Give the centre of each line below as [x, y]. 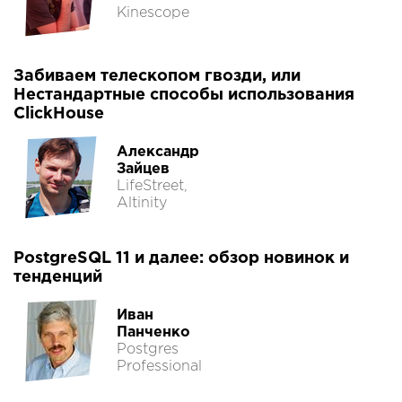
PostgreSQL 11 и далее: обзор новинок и [181, 259]
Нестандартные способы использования [184, 96]
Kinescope [153, 13]
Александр [158, 153]
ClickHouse [59, 114]
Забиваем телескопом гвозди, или [157, 77]
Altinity [142, 204]
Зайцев [143, 170]
